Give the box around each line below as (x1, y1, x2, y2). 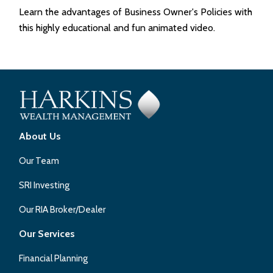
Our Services (19, 227, 76, 239)
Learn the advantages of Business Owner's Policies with (19, 5, 253, 18)
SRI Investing (19, 179, 70, 191)
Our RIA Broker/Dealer (19, 204, 106, 215)
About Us (19, 130, 62, 142)
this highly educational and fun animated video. (19, 21, 216, 34)
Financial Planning (19, 252, 88, 264)
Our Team (19, 155, 60, 166)
